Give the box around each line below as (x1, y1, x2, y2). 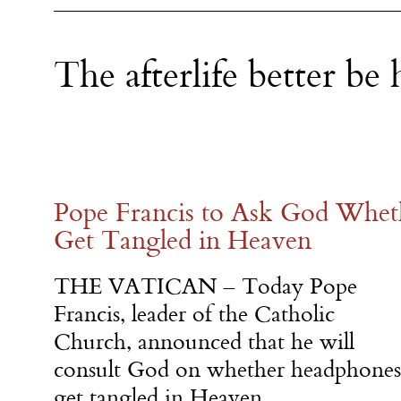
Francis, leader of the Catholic (54, 299, 335, 328)
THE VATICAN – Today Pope (54, 271, 357, 301)
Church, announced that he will (54, 327, 354, 356)
